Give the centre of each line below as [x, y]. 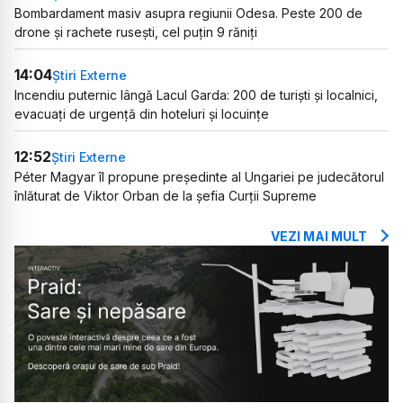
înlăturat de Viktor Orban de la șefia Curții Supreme [166, 196]
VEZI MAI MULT [319, 237]
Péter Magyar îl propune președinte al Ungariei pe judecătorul [199, 177]
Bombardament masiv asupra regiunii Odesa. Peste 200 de [188, 13]
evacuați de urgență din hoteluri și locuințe [142, 114]
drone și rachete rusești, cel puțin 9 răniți [136, 32]
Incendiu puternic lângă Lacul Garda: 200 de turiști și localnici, [196, 95]
